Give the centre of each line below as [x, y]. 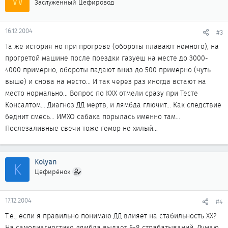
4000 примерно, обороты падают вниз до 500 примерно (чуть [108, 70]
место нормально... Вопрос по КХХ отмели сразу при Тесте [102, 93]
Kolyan [46, 162]
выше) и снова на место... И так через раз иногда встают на [106, 81]
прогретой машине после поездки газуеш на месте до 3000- [107, 58]
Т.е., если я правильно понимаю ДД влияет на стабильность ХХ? [111, 216]
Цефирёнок [52, 172]
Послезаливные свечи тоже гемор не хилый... [81, 128]
